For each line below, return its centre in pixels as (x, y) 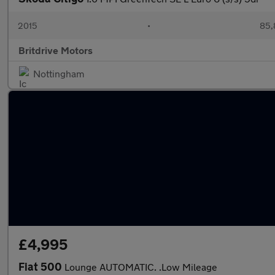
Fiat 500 (41, 266)
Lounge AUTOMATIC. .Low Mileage (141, 267)
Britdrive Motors (56, 50)
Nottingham (59, 73)
